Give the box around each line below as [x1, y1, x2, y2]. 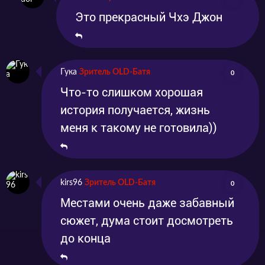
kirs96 [60, 179, 82, 188]
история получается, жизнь [60, 103, 210, 118]
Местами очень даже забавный [60, 196, 234, 211]
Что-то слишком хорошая [60, 85, 203, 100]
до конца [60, 231, 111, 246]
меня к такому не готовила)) [60, 121, 217, 135]
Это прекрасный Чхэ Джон [75, 10, 222, 25]
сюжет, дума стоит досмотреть [60, 214, 233, 228]
